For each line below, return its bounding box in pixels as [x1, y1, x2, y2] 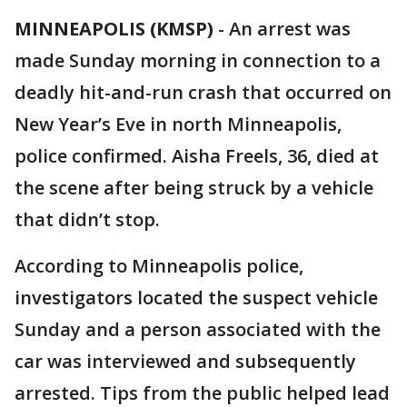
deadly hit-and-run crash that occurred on [15, 80, 392, 104]
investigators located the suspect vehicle [15, 285, 378, 310]
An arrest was [229, 16, 351, 41]
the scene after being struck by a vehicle [15, 175, 373, 200]
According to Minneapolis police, [15, 253, 303, 278]
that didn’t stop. [15, 207, 160, 232]
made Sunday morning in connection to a [15, 48, 381, 73]
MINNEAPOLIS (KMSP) [15, 16, 213, 41]
